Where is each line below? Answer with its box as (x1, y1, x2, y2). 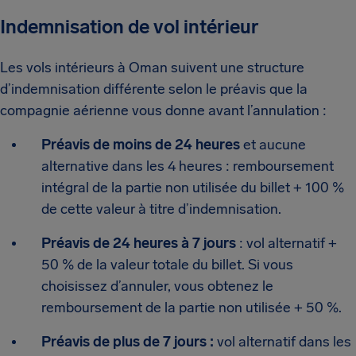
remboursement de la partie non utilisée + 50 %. (41, 299, 342, 316)
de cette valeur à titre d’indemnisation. (41, 200, 281, 218)
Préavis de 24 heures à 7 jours (41, 234, 236, 252)
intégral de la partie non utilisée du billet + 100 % (41, 179, 344, 196)
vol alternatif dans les (214, 333, 351, 350)
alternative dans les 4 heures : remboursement (41, 157, 334, 175)
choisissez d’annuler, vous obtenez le (41, 277, 273, 295)
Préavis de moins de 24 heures (41, 136, 240, 153)
